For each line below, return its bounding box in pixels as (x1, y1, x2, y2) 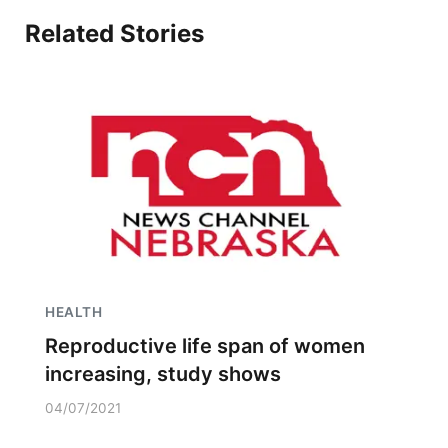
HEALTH (45, 304, 102, 320)
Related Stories (25, 19, 204, 48)
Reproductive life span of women (45, 334, 365, 358)
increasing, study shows (45, 362, 281, 386)
